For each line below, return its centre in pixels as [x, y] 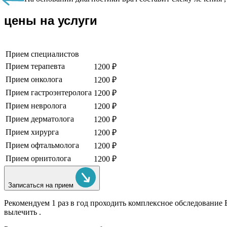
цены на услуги [51, 21]
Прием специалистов [42, 54]
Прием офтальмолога [42, 145]
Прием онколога [34, 80]
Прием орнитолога [38, 159]
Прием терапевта [35, 66]
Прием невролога [36, 106]
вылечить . [23, 212]
